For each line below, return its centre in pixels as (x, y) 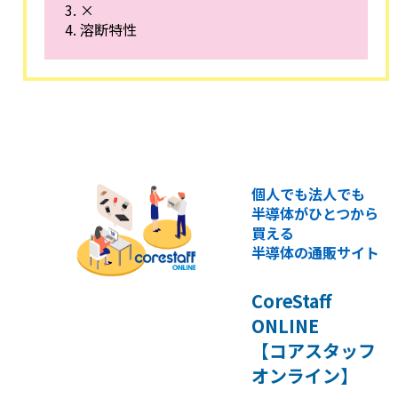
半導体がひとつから (315, 213)
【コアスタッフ (314, 350)
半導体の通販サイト (316, 252)
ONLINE (286, 325)
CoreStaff (292, 300)
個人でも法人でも (309, 193)
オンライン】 (305, 375)
